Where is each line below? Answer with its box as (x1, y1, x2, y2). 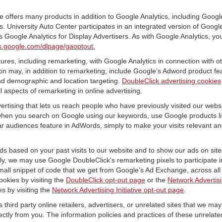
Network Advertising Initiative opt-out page (52, 186, 184, 194)
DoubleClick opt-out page (66, 176, 145, 184)
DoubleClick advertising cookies (122, 77, 221, 85)
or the (145, 176, 167, 184)
